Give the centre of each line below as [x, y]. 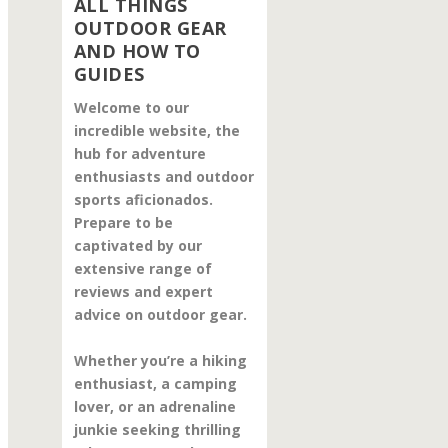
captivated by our [137, 246]
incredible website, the [156, 131]
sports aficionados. [143, 200]
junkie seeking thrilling [157, 429]
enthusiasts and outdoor [163, 177]
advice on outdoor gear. [160, 315]
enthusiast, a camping [155, 383]
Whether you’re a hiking [160, 360]
